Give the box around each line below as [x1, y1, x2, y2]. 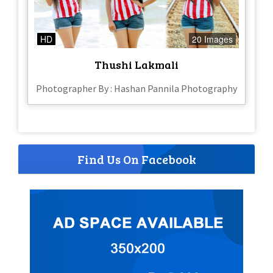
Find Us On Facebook [77, 150, 196, 168]
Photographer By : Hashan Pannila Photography [36, 82, 237, 94]
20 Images [192, 32, 233, 45]
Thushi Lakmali [94, 57, 179, 72]
